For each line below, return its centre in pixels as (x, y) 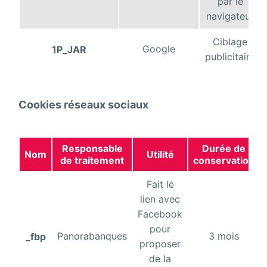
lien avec (160, 199)
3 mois (224, 236)
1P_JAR (69, 50)
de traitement (92, 161)
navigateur (230, 16)
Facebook (160, 214)
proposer (160, 244)
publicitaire (230, 57)
